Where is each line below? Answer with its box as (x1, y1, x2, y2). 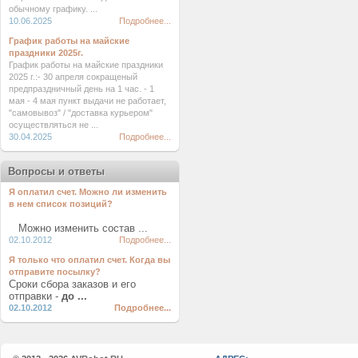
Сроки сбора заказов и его (9, 278, 136, 290)
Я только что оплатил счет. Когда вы (9, 255, 170, 265)
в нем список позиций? (9, 199, 113, 209)
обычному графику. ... (9, 4, 97, 14)
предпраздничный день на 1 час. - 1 (9, 84, 154, 93)
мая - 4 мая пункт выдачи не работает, (9, 96, 166, 105)
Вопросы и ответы (8, 165, 105, 177)
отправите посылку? (9, 267, 101, 276)
